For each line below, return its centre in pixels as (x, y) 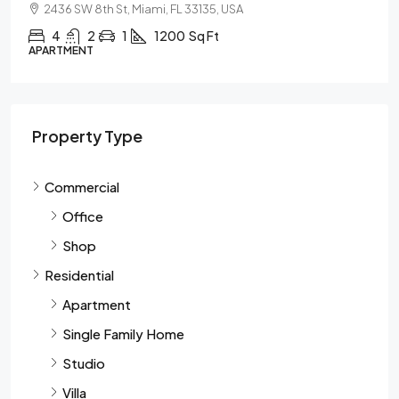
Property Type (87, 135)
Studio (84, 362)
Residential (79, 274)
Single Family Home (123, 333)
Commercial (82, 186)
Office (83, 216)
